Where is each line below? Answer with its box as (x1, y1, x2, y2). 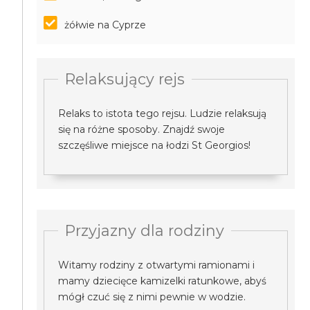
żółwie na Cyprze (64, 19, 147, 31)
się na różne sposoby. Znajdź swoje (58, 123, 226, 136)
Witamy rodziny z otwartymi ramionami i (58, 259, 255, 271)
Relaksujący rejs (65, 70, 185, 88)
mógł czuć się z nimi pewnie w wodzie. (58, 291, 246, 303)
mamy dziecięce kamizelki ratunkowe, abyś (58, 275, 267, 287)
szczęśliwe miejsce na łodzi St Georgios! (58, 139, 251, 152)
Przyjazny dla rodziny (65, 221, 225, 239)
